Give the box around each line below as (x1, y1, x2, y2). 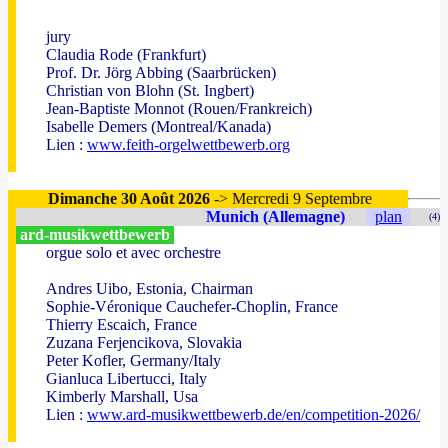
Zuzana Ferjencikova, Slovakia (46, 334, 242, 351)
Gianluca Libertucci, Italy (46, 370, 207, 387)
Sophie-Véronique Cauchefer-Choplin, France (46, 298, 338, 315)
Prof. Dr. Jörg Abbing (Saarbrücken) (46, 64, 276, 81)
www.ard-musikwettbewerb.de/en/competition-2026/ (87, 406, 420, 423)
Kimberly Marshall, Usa (46, 388, 198, 405)
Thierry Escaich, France (46, 316, 197, 333)
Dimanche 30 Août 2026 (48, 190, 210, 207)
